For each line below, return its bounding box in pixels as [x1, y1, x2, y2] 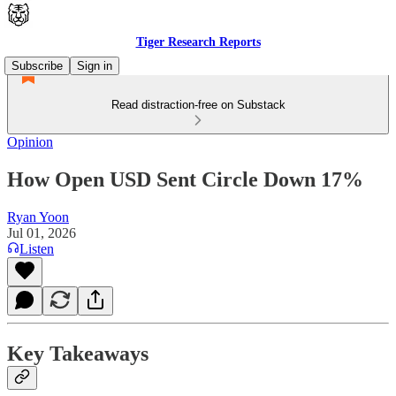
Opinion [7, 134, 53, 149]
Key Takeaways [7, 341, 148, 365]
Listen [19, 240, 54, 256]
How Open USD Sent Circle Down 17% [7, 167, 363, 191]
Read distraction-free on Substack [110, 98, 286, 111]
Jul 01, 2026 [7, 225, 76, 240]
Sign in [77, 59, 112, 72]
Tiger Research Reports [135, 35, 261, 49]
